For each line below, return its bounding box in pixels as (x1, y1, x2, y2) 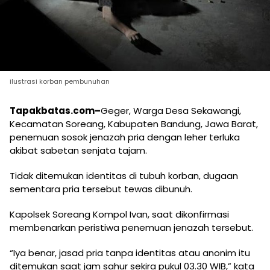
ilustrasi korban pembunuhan (10, 77, 110, 87)
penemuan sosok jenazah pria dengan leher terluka (10, 131, 240, 144)
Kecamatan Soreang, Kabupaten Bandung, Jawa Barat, (10, 118, 258, 131)
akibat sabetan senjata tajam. (10, 144, 147, 157)
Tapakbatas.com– (10, 104, 101, 118)
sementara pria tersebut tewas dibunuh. (10, 183, 192, 196)
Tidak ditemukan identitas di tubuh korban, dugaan (10, 169, 238, 183)
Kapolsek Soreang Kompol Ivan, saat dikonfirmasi (10, 208, 229, 221)
